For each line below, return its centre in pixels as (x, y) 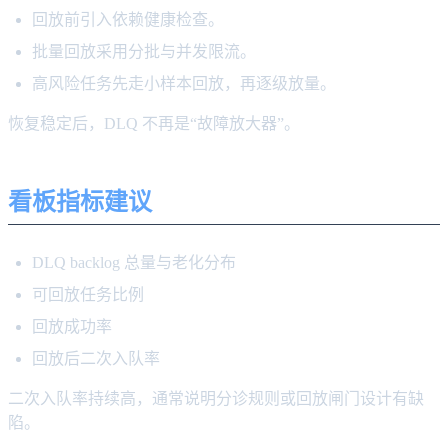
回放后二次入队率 (96, 358)
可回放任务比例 (88, 294)
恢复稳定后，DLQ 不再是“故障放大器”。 (154, 123)
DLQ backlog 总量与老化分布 (134, 262)
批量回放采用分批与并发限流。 (144, 51)
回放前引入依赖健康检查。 (128, 19)
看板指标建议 (80, 201)
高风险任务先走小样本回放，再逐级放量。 (184, 83)
